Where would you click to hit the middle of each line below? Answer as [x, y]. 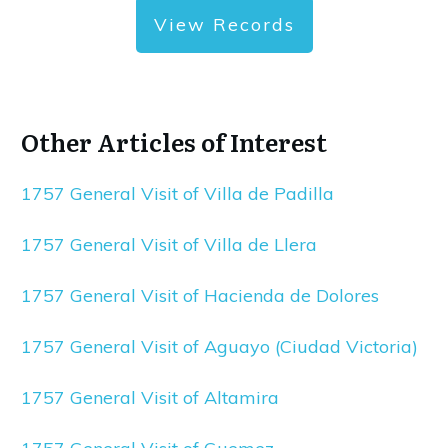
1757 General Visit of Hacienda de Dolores [200, 296]
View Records [224, 25]
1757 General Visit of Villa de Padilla [177, 194]
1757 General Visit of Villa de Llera [169, 245]
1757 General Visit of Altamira [150, 398]
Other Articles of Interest [174, 142]
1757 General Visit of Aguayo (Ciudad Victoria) [219, 347]
